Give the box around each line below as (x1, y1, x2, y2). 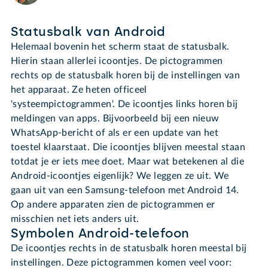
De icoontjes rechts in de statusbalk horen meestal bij (11, 243, 247, 254)
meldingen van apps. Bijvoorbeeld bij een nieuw (11, 114, 220, 124)
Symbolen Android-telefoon (11, 226, 190, 242)
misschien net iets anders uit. (11, 214, 142, 224)
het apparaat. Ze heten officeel (11, 85, 147, 95)
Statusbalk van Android (11, 24, 166, 40)
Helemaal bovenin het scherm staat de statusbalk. (11, 42, 230, 52)
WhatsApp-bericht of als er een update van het (11, 128, 219, 138)
